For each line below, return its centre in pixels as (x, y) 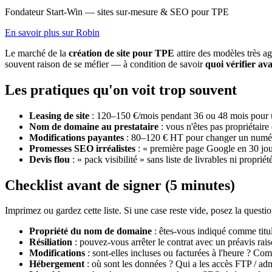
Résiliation (51, 242)
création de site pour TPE (121, 53)
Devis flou (49, 159)
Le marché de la (37, 53)
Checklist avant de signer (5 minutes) (120, 185)
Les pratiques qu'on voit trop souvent (121, 90)
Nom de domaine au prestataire (94, 126)
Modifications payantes (76, 137)
